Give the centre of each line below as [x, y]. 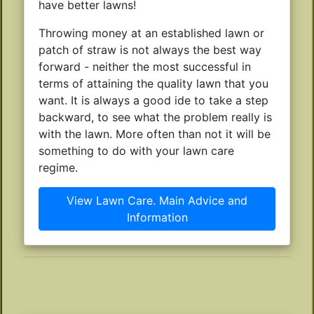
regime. [58, 167]
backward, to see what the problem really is [155, 117]
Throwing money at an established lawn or [151, 33]
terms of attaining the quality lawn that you [153, 83]
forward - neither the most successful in [145, 66]
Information [157, 217]
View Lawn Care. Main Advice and [157, 200]
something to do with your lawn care [136, 150]
